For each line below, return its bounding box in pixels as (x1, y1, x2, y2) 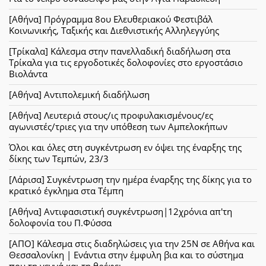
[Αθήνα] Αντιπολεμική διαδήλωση (9, 88, 150, 100)
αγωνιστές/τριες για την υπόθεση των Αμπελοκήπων (9, 121, 227, 132)
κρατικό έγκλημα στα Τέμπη (9, 185, 123, 197)
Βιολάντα (9, 68, 47, 80)
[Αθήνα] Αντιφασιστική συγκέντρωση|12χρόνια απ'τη (9, 205, 232, 217)
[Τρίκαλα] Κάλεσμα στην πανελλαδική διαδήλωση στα (9, 45, 230, 57)
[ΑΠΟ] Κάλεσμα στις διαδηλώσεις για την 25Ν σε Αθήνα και (9, 237, 255, 249)
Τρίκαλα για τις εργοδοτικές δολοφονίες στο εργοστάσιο (9, 56, 243, 68)
